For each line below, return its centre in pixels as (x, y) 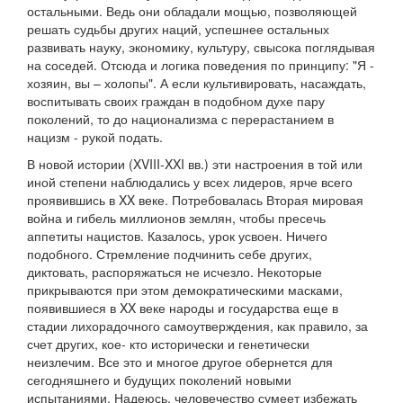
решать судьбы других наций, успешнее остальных (178, 29)
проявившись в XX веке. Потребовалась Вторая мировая (195, 200)
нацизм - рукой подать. (95, 137)
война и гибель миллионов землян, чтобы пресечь (176, 218)
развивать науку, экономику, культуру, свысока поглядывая (201, 47)
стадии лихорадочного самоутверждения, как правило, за (197, 326)
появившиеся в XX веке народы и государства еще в (183, 308)
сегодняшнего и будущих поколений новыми (159, 380)
